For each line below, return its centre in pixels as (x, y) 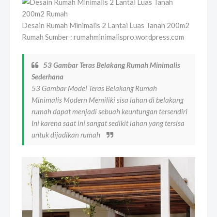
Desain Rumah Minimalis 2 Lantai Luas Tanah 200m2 (106, 25)
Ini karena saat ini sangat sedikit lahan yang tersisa (108, 123)
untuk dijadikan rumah (67, 134)
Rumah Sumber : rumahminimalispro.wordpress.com (103, 37)
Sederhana (47, 76)
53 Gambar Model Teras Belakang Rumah (94, 88)
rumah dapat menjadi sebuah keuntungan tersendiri (109, 111)
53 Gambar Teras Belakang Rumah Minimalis (112, 65)
